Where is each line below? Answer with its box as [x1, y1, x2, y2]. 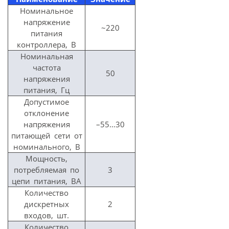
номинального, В [13, 141, 80, 152]
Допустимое [24, 96, 69, 107]
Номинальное [20, 5, 73, 16]
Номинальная [20, 51, 73, 61]
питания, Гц [24, 84, 70, 95]
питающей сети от [11, 130, 82, 141]
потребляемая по [14, 164, 79, 175]
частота [32, 62, 61, 73]
